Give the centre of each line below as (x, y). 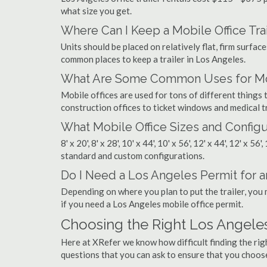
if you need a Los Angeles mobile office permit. (152, 204)
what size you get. (96, 11)
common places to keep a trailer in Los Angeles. (153, 59)
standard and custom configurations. (133, 156)
